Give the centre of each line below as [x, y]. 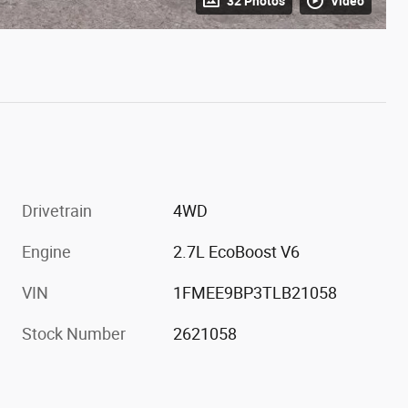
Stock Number [74, 333]
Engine [46, 251]
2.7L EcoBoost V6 [237, 251]
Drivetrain [57, 210]
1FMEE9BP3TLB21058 [255, 292]
